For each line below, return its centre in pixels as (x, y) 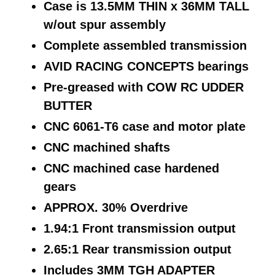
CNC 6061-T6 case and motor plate (145, 127)
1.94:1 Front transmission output (140, 229)
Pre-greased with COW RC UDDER (144, 87)
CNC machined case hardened (131, 168)
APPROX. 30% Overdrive (116, 208)
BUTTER (68, 106)
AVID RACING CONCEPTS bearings (146, 67)
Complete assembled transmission (145, 46)
